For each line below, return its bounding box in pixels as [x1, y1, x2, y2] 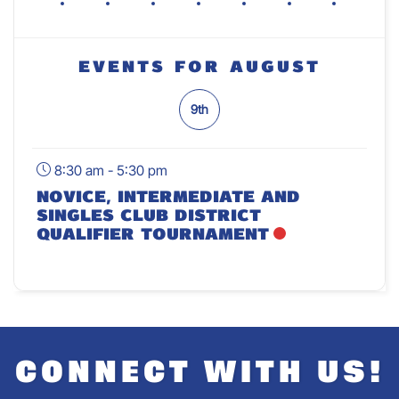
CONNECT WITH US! [14, 361, 385, 385]
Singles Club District [37, 203, 261, 226]
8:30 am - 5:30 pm [51, 162, 167, 179]
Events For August [78, 54, 321, 77]
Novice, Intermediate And [37, 184, 300, 208]
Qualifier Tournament [37, 222, 269, 245]
